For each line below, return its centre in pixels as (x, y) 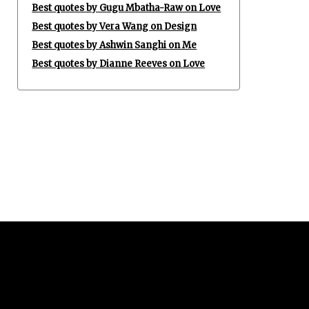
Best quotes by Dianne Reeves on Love (119, 64)
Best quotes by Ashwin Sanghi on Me (114, 45)
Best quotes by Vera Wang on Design (114, 27)
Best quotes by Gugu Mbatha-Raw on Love (127, 8)
